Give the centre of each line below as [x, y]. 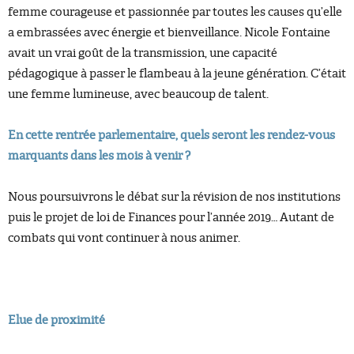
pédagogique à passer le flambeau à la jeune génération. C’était [177, 73]
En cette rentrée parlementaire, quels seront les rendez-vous [171, 135]
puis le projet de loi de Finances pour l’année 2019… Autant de [171, 217]
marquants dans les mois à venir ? [99, 156]
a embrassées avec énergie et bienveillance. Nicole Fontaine [169, 32]
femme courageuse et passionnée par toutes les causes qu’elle [175, 12]
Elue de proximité [56, 320]
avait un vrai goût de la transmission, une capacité [143, 53]
